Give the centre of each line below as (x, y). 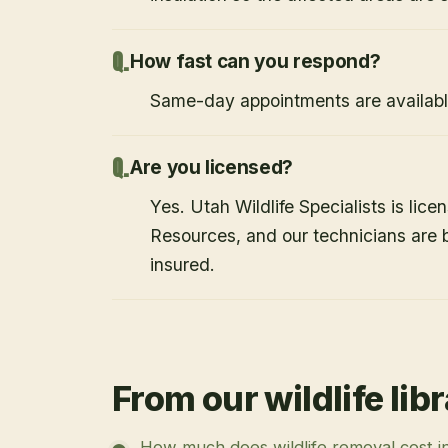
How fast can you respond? (255, 61)
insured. (182, 264)
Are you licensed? (211, 167)
